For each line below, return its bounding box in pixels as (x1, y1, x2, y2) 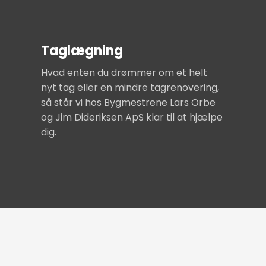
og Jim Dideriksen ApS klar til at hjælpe (41, 110, 223, 124)
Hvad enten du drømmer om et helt (41, 65, 208, 80)
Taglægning (41, 41, 123, 60)
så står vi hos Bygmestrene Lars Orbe (41, 95, 216, 109)
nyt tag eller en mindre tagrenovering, (41, 80, 220, 94)
